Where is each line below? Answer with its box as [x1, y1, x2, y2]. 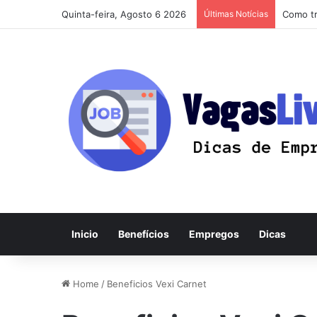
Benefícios [118, 228, 169, 240]
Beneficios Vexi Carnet [107, 278, 207, 289]
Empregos [189, 228, 239, 240]
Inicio [71, 228, 98, 240]
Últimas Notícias [204, 8, 268, 19]
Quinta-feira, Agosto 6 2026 [62, 8, 186, 20]
